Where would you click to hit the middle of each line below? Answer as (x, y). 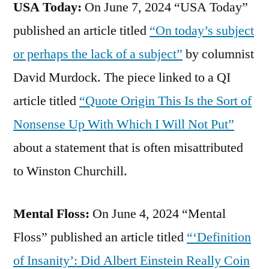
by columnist (218, 54)
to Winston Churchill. (70, 171)
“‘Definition (219, 237)
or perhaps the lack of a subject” (98, 54)
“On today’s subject (202, 30)
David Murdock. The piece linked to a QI (122, 77)
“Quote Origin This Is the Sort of (165, 101)
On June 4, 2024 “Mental (159, 213)
